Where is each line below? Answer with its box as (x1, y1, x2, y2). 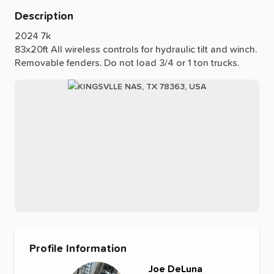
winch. (230, 44, 257, 54)
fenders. (67, 57, 102, 68)
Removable (15, 57, 64, 68)
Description (15, 10, 73, 22)
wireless (65, 44, 100, 54)
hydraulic (155, 44, 195, 54)
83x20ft (15, 44, 48, 54)
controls (103, 44, 139, 54)
